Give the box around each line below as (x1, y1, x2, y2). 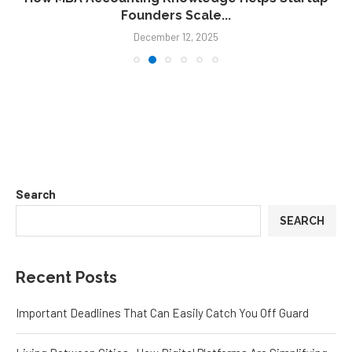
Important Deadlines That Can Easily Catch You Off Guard (16, 306, 309, 321)
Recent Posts (16, 268, 117, 288)
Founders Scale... (121, 7, 231, 23)
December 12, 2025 (134, 30, 218, 43)
